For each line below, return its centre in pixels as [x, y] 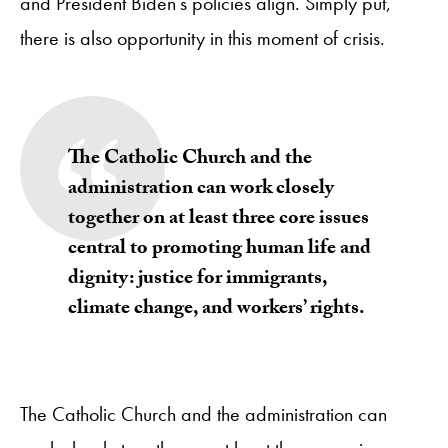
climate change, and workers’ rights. [216, 309]
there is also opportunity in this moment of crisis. [205, 37]
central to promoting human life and [219, 249]
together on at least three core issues [218, 219]
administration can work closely [201, 189]
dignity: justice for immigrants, [197, 279]
